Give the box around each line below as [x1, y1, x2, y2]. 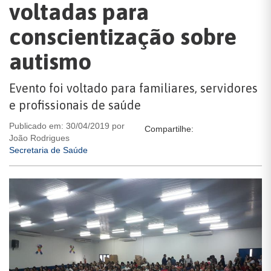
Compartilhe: [145, 124, 194, 134]
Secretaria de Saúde [9, 145, 88, 155]
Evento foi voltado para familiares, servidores [9, 81, 258, 95]
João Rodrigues [9, 133, 70, 143]
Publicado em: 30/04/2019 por [9, 121, 125, 131]
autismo [9, 48, 91, 74]
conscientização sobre [9, 24, 237, 50]
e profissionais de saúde [9, 98, 141, 112]
